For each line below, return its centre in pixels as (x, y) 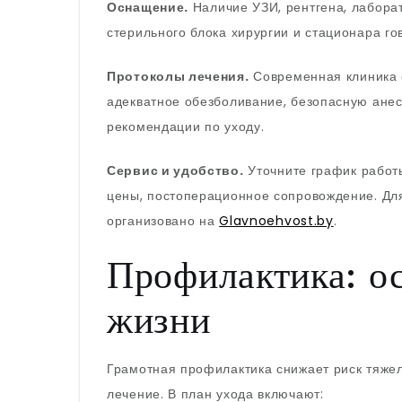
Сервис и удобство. (175, 170)
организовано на (163, 221)
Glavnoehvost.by (276, 221)
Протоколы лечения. (178, 76)
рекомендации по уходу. (186, 127)
